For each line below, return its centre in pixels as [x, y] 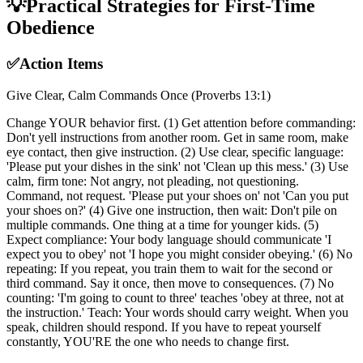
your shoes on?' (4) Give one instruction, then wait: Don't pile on [172, 211]
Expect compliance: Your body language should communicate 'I [169, 240]
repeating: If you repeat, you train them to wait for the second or [169, 269]
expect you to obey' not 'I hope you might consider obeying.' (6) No [179, 254]
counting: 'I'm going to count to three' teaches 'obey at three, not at [175, 298]
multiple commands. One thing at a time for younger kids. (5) [162, 225]
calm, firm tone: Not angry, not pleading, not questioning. [153, 181]
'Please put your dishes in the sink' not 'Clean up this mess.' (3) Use [177, 167]
